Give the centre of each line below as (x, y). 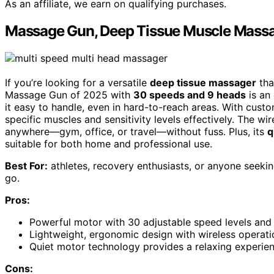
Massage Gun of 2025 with (69, 95)
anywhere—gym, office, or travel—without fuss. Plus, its (136, 132)
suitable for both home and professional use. (109, 144)
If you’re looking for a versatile (77, 83)
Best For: (26, 166)
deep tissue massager (203, 83)
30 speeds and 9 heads (190, 95)
